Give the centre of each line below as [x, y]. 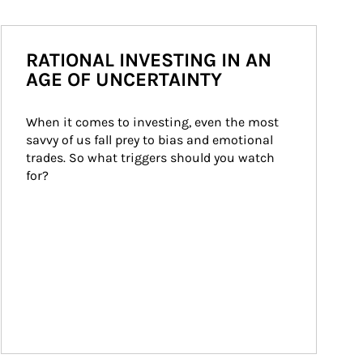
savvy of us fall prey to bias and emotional [151, 140]
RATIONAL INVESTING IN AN [149, 60]
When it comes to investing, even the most [154, 122]
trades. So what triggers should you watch [152, 158]
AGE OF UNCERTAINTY [124, 79]
